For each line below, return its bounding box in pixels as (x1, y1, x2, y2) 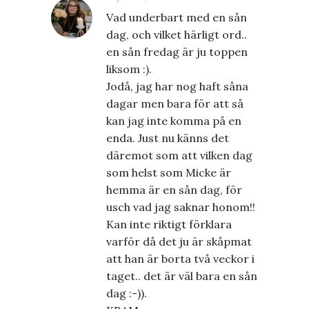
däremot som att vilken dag (106, 148, 252, 162)
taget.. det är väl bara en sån (106, 268, 257, 283)
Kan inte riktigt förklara (106, 217, 232, 231)
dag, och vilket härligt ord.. (106, 27, 247, 41)
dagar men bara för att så (106, 96, 243, 110)
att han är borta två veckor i (106, 251, 255, 266)
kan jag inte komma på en (106, 113, 241, 128)
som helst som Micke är (106, 165, 231, 179)
